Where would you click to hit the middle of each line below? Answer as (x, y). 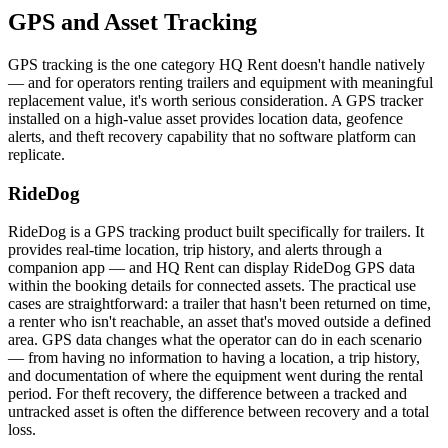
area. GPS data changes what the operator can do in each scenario (215, 340)
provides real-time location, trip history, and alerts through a (195, 250)
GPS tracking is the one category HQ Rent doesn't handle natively (216, 64)
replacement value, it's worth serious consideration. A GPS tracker (215, 100)
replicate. (36, 154)
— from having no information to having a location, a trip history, (214, 358)
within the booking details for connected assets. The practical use (212, 286)
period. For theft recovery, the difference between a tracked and (207, 394)
